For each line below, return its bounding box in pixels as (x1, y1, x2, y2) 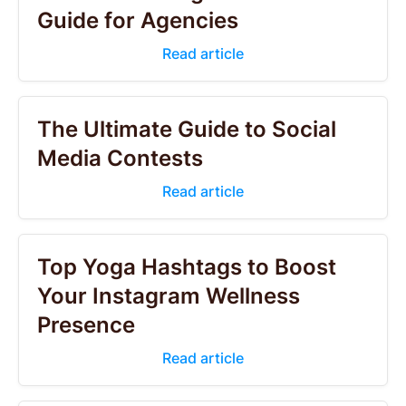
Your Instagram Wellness (37, 283, 300, 309)
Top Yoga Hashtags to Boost (37, 254, 336, 280)
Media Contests (37, 145, 203, 171)
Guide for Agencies (37, 7, 238, 34)
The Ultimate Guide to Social (37, 116, 336, 142)
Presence (37, 312, 135, 338)
